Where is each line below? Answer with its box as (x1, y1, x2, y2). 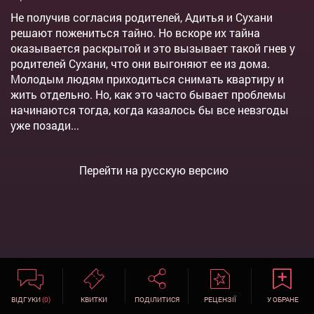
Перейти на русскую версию (78, 163, 228, 178)
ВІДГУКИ (11, 295, 41, 304)
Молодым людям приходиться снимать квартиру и (11, 71, 284, 87)
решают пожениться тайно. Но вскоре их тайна (11, 25, 260, 41)
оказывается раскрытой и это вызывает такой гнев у (11, 41, 295, 56)
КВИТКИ (81, 295, 108, 304)
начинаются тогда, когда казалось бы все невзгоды (11, 102, 289, 118)
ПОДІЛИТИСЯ (134, 295, 179, 304)
